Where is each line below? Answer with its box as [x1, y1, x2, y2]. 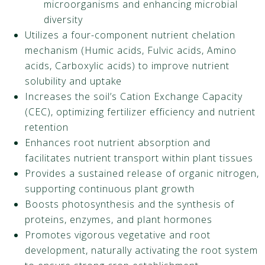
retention [25, 121, 69, 134]
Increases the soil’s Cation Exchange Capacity [25, 90, 243, 104]
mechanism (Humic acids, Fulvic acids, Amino [25, 44, 237, 57]
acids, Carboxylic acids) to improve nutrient [25, 59, 230, 73]
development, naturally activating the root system [25, 244, 258, 257]
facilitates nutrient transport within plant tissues [25, 151, 253, 165]
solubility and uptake [25, 75, 122, 88]
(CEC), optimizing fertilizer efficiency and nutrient [25, 105, 256, 119]
